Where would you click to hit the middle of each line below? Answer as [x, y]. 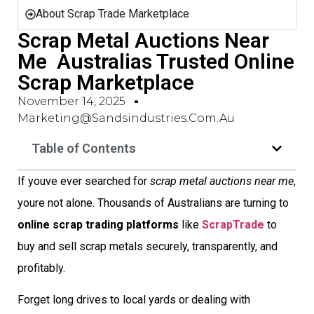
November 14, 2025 [71, 101]
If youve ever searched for [84, 181]
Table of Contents [84, 148]
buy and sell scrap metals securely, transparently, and [148, 246]
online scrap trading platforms [98, 225]
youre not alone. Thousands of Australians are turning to [153, 203]
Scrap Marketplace [106, 82]
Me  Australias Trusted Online [156, 61]
